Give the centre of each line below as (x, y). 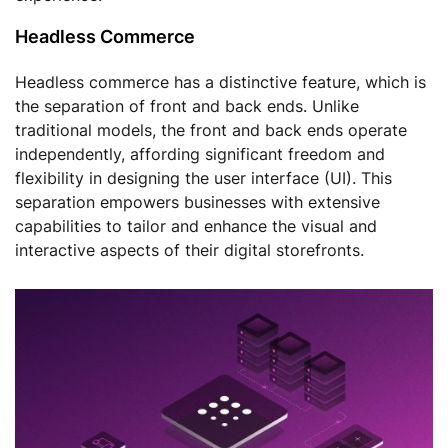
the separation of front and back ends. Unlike (187, 106)
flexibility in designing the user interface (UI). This (203, 178)
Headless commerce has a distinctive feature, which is (220, 82)
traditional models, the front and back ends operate (211, 130)
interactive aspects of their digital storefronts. (192, 250)
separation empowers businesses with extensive (197, 202)
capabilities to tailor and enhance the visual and (196, 226)
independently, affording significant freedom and (200, 154)
